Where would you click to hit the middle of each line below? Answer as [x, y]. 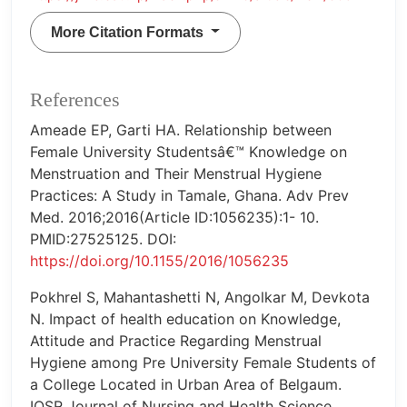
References [75, 100]
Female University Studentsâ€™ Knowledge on [189, 152]
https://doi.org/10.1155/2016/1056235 [159, 261]
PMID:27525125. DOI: [103, 239]
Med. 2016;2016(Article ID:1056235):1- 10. [174, 218]
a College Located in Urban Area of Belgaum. [186, 385]
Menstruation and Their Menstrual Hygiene [176, 174]
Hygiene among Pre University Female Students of [203, 363]
